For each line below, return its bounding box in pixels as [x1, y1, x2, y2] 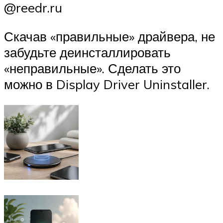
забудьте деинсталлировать [4, 44, 171, 61]
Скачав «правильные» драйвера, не [4, 28, 215, 45]
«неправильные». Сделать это [4, 60, 181, 77]
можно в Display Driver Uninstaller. [4, 76, 210, 93]
